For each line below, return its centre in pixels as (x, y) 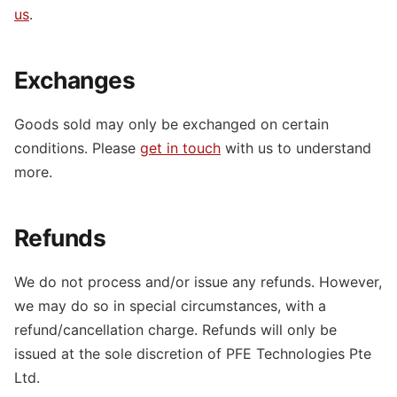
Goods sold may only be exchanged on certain (171, 124)
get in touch (180, 148)
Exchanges (75, 80)
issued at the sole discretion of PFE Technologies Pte (193, 354)
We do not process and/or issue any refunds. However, (198, 282)
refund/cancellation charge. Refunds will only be (175, 330)
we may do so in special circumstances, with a (170, 306)
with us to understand (296, 148)
